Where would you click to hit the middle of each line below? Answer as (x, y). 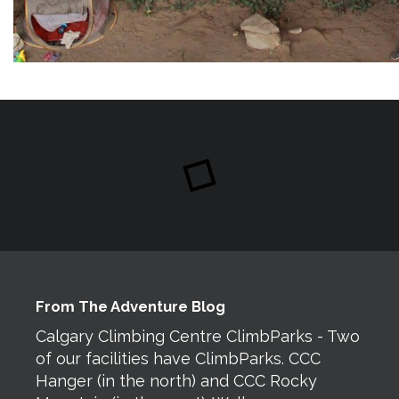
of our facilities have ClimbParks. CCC (178, 359)
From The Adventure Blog (130, 306)
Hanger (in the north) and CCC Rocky (176, 381)
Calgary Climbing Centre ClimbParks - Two (198, 337)
